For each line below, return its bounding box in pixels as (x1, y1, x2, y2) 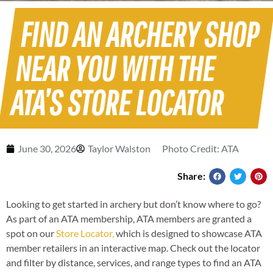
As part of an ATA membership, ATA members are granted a (6, 212, 252, 224)
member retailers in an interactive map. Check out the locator (6, 241, 260, 253)
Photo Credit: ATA (162, 142, 239, 154)
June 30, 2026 (18, 142, 76, 154)
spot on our (6, 227, 56, 239)
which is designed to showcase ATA (114, 227, 262, 239)
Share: (177, 170, 209, 182)
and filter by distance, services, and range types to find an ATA (6, 256, 261, 268)
